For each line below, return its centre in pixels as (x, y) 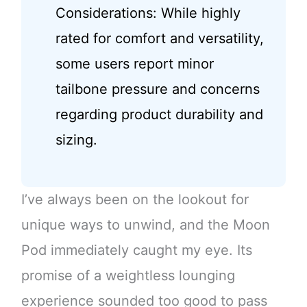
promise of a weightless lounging (128, 276)
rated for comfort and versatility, (159, 39)
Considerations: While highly (148, 13)
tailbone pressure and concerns (157, 89)
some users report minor (134, 64)
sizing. (76, 140)
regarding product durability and (159, 115)
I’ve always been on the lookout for (135, 200)
